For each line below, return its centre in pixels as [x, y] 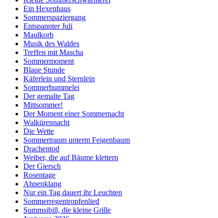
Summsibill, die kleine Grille [67, 210]
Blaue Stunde [44, 70]
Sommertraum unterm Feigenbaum [77, 140]
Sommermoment [49, 61]
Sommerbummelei [51, 88]
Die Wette [39, 131]
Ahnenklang [42, 184]
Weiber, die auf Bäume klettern [71, 158]
